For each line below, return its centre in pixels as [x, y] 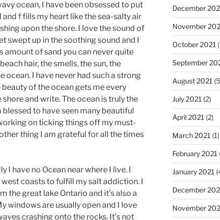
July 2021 [187, 99]
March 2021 [191, 135]
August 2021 [192, 81]
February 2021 [195, 153]
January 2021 [193, 172]
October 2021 [194, 44]
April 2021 [188, 117]
